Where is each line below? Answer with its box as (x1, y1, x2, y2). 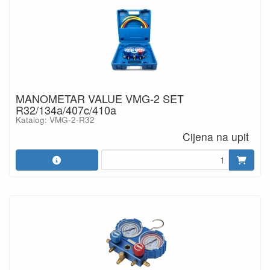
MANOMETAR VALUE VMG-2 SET (16, 90, 184, 106)
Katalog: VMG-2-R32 (16, 114, 95, 125)
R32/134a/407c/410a (16, 102, 116, 118)
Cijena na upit (183, 128, 250, 144)
